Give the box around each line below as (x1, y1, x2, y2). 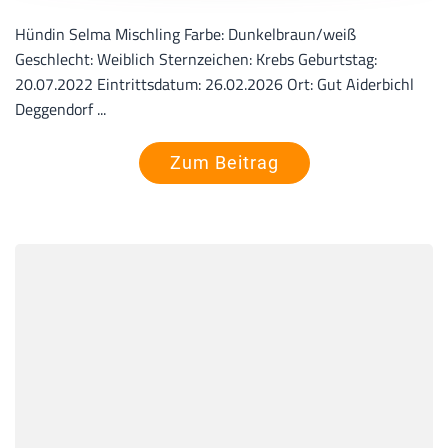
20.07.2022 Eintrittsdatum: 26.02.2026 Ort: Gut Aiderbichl (15, 72, 414, 97)
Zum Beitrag (169, 152, 279, 174)
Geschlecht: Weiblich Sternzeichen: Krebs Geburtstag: (15, 47, 377, 72)
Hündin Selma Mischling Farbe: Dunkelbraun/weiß (15, 22, 356, 47)
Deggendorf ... (15, 97, 106, 122)
